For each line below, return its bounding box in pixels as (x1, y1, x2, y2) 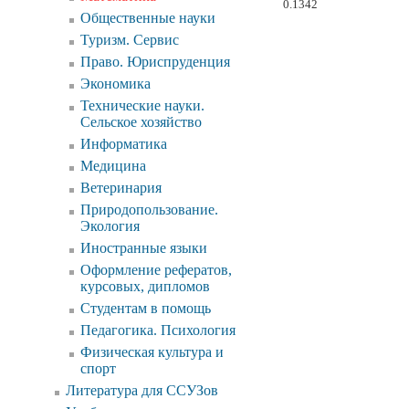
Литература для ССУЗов (66, 383, 218, 398)
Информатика (80, 136, 167, 152)
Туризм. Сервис (80, 32, 179, 47)
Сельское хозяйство (80, 114, 202, 130)
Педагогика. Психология (80, 322, 236, 338)
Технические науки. (80, 98, 204, 113)
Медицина (80, 158, 146, 173)
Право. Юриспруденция (80, 54, 230, 69)
